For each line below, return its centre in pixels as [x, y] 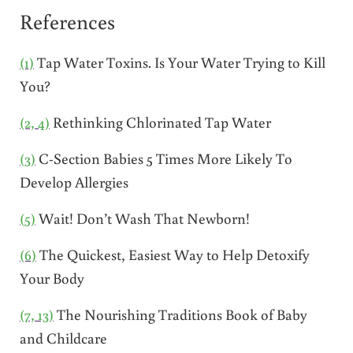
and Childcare [63, 337]
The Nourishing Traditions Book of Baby [180, 314]
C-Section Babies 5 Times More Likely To [163, 158]
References [67, 20]
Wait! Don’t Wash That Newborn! [142, 217]
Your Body [52, 277]
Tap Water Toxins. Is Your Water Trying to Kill [179, 61]
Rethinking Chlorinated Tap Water [160, 121]
